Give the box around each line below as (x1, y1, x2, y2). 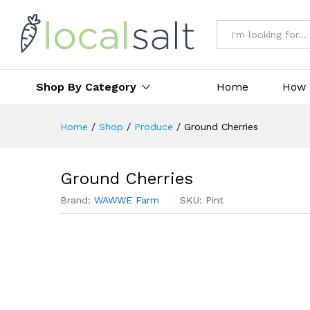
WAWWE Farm (94, 194, 159, 206)
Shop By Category (36, 80, 136, 93)
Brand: (60, 194, 94, 206)
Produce (134, 120, 173, 132)
